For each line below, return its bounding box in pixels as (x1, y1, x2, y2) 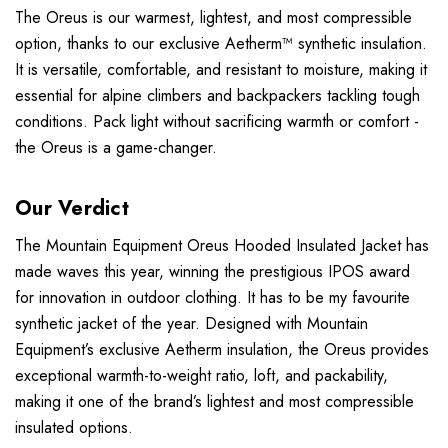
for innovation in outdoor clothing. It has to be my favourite (15, 286, 410, 310)
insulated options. (15, 416, 133, 440)
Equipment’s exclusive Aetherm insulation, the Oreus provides (15, 338, 429, 362)
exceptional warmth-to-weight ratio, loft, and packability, (15, 364, 388, 388)
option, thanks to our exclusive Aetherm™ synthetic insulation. (15, 32, 427, 56)
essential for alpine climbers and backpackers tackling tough (15, 84, 420, 108)
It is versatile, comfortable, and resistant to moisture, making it (15, 58, 427, 82)
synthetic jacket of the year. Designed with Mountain (15, 312, 368, 336)
